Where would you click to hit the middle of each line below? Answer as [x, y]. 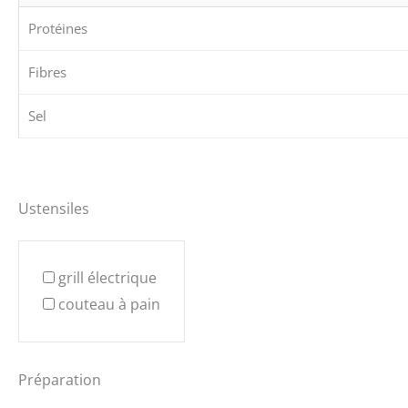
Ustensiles [54, 208]
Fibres [47, 72]
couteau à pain [109, 304]
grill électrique [107, 277]
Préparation [60, 379]
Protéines [58, 29]
